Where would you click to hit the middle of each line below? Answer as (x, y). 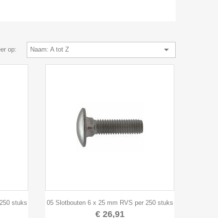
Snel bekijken (116, 199)
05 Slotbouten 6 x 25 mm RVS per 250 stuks (110, 203)
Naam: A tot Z (50, 50)
